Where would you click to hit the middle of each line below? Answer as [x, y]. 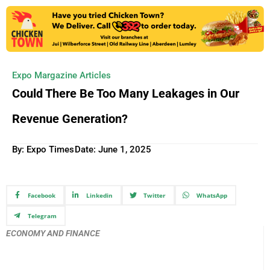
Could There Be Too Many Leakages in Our [126, 94]
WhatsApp [212, 196]
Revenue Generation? [70, 119]
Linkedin [99, 196]
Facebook [41, 196]
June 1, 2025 [125, 150]
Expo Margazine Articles [61, 76]
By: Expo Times [43, 150]
